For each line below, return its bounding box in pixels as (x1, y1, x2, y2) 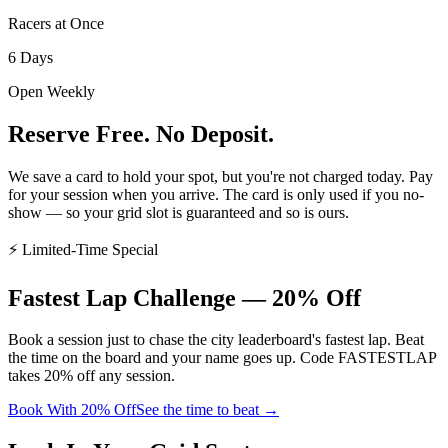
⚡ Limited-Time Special (8, 240, 158, 258)
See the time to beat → (136, 401, 279, 419)
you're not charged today (246, 167, 401, 185)
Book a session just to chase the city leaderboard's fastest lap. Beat (8, 331, 424, 349)
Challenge (133, 284, 236, 311)
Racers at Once (8, 14, 104, 32)
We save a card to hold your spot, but (8, 167, 242, 185)
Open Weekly (8, 82, 95, 100)
